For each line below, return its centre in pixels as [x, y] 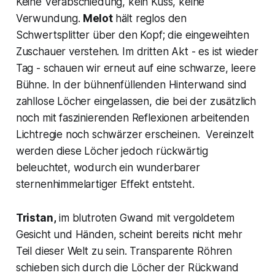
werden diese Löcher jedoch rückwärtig [112, 151]
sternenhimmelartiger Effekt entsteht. [105, 184]
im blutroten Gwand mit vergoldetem [145, 218]
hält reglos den [151, 18]
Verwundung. [48, 18]
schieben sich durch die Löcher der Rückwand [127, 267]
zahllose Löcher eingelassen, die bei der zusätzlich [136, 101]
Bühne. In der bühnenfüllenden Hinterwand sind [131, 84]
